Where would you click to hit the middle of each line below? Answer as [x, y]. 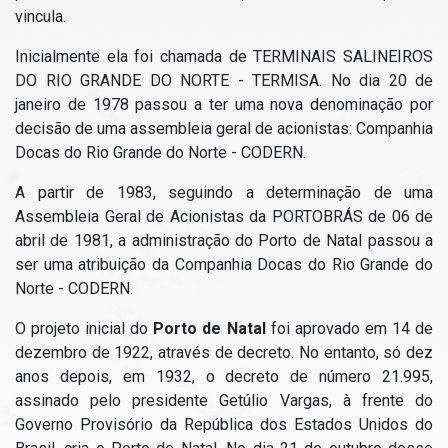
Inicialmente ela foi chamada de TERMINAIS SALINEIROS [224, 56]
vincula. [40, 16]
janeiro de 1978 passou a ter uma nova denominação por [224, 104]
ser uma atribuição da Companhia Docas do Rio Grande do [224, 264]
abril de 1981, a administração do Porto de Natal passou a [224, 240]
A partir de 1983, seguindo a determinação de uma [224, 192]
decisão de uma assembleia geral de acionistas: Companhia [224, 128]
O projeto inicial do [84, 328]
